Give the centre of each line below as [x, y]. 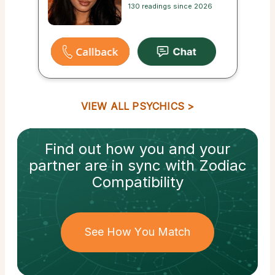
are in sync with [139, 165]
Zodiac [223, 165]
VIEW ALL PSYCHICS [133, 106]
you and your [185, 149]
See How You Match [137, 231]
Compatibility [137, 182]
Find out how [92, 149]
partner [54, 165]
